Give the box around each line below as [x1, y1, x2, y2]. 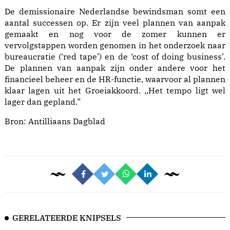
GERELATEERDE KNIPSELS [12, 213, 121, 223]
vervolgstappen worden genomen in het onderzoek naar [5, 40, 225, 51]
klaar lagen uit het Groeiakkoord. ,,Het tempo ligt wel [5, 85, 225, 96]
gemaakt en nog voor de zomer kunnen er [5, 29, 225, 40]
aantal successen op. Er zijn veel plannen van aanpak [5, 17, 225, 28]
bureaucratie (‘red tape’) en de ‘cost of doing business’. [5, 51, 225, 62]
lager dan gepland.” [5, 97, 81, 107]
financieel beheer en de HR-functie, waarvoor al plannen [5, 74, 225, 85]
